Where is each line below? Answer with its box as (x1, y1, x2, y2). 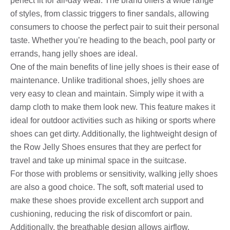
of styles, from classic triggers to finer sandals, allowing (10, 9, 209, 18)
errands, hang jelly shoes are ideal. (10, 49, 138, 58)
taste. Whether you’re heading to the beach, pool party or (10, 35, 215, 45)
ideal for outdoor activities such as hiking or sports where (10, 116, 216, 125)
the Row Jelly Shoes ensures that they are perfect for (10, 142, 201, 151)
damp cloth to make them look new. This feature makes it (10, 102, 215, 111)
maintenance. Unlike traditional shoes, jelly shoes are (10, 75, 204, 85)
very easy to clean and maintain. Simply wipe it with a (10, 89, 204, 98)
